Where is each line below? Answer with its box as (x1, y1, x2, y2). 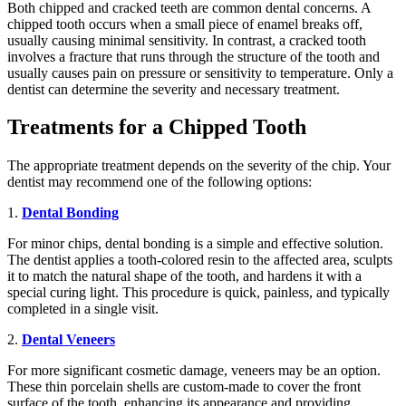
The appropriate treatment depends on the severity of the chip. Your (7, 158, 391, 174)
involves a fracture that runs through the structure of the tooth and (7, 48, 380, 64)
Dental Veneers (22, 332, 115, 348)
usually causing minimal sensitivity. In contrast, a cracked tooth (7, 32, 366, 48)
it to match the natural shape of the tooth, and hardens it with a (7, 268, 362, 285)
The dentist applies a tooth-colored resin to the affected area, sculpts (7, 252, 392, 268)
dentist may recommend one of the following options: (7, 174, 312, 190)
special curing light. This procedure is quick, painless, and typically (7, 285, 390, 301)
